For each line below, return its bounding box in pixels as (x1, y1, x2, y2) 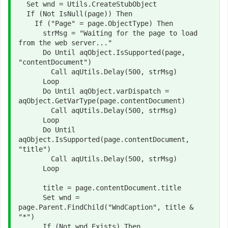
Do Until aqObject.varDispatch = (18, 87, 43, 95)
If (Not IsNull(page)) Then (18, 10, 26, 18)
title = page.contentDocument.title (18, 184, 43, 192)
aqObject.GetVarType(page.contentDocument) (18, 97, 185, 105)
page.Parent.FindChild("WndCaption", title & (18, 203, 193, 211)
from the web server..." (18, 39, 112, 47)
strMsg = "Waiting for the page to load (18, 29, 43, 37)
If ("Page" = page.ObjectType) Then (18, 19, 35, 27)
